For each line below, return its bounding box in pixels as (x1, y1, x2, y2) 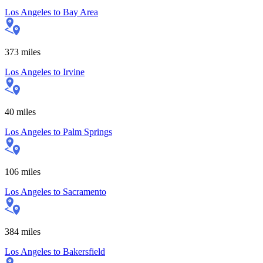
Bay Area (63, 6, 98, 17)
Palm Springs (63, 126, 112, 137)
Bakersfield (63, 246, 105, 257)
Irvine (63, 66, 85, 77)
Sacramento (63, 186, 106, 197)
